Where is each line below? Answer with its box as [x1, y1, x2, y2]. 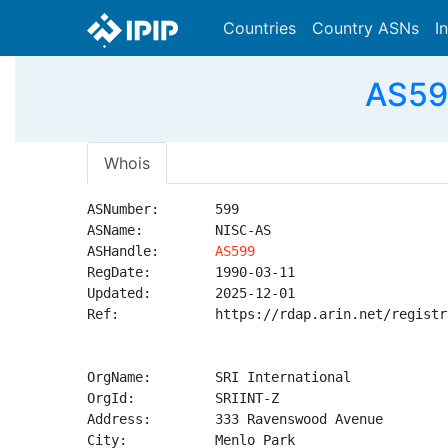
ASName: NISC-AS [87, 222, 271, 238]
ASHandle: [87, 243, 215, 259]
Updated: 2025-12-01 [87, 285, 295, 301]
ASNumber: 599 [87, 201, 239, 217]
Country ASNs [312, 18, 419, 38]
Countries [223, 18, 296, 38]
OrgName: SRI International [87, 369, 351, 385]
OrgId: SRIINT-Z [87, 390, 279, 406]
